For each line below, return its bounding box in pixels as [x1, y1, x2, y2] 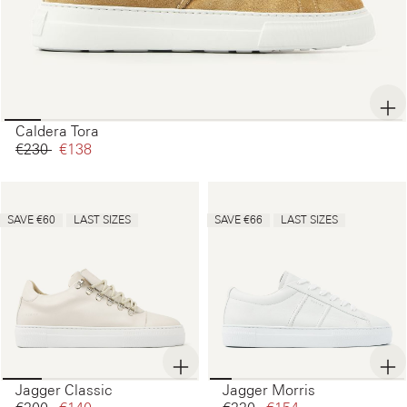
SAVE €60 [7, 213, 55, 227]
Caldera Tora [15, 123, 99, 140]
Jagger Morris [223, 382, 315, 399]
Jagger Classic [15, 382, 112, 399]
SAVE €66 [214, 213, 263, 227]
